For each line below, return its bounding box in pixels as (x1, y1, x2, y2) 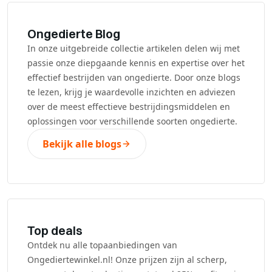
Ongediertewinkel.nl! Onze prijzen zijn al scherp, (27, 253, 227, 265)
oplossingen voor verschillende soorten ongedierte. (27, 115, 237, 127)
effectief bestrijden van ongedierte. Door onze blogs (27, 71, 240, 83)
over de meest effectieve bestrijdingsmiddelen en (27, 100, 230, 112)
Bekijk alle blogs (42, 137, 121, 151)
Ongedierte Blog (27, 25, 120, 41)
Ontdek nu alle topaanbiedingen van (27, 239, 177, 251)
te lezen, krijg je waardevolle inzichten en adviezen (27, 86, 236, 98)
